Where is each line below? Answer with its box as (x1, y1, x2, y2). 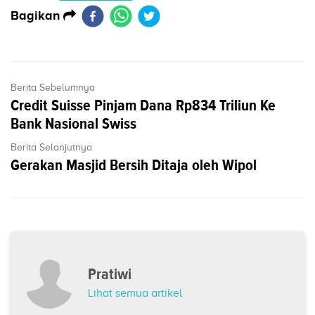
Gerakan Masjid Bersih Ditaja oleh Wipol (11, 154, 257, 176)
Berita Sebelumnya (11, 82, 95, 94)
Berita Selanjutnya (11, 142, 92, 153)
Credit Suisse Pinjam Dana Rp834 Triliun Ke (11, 94, 276, 117)
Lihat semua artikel (88, 287, 182, 300)
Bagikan (11, 8, 63, 22)
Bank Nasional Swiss (11, 112, 136, 135)
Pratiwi (88, 263, 131, 285)
